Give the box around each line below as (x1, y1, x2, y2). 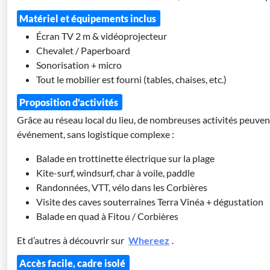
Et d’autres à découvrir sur (17, 234, 124, 246)
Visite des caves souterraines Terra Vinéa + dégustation (36, 196, 263, 207)
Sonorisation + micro (36, 59, 122, 71)
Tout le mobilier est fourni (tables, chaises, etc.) (36, 74, 227, 85)
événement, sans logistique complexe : (17, 128, 174, 140)
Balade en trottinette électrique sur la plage (36, 152, 216, 164)
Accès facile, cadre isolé (19, 257, 127, 269)
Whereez (128, 234, 169, 246)
